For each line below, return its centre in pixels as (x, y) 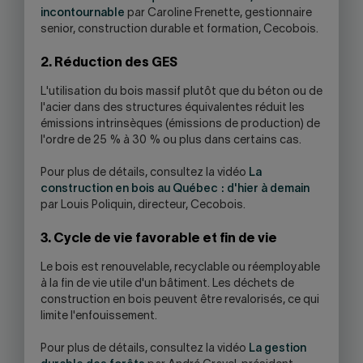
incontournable (83, 13)
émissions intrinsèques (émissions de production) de (180, 124)
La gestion (278, 349)
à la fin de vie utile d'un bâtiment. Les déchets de (167, 284)
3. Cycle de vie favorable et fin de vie (159, 239)
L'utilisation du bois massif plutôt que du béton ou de (181, 92)
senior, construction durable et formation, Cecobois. (179, 30)
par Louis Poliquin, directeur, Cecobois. (143, 205)
